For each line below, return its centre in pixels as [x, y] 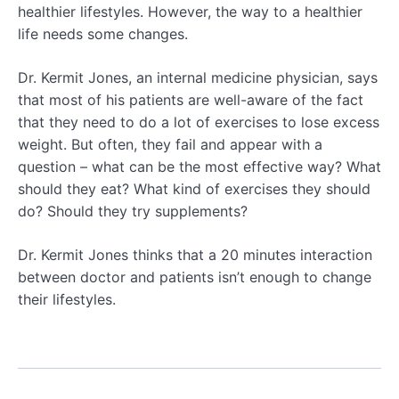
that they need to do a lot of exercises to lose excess [199, 122]
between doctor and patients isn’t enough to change [195, 277]
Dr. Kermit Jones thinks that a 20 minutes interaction [195, 255]
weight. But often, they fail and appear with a [170, 144]
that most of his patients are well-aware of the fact [191, 100]
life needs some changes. [103, 34]
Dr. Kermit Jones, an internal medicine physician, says [198, 77]
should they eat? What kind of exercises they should [194, 189]
